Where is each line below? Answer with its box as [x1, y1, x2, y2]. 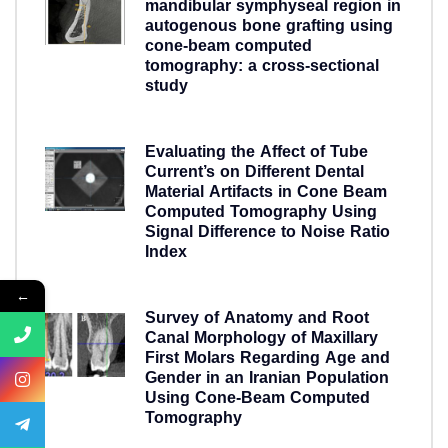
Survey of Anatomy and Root [145, 307, 369, 330]
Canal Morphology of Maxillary [145, 327, 378, 350]
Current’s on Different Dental [145, 161, 364, 184]
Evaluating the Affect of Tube [145, 141, 368, 164]
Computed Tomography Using [145, 201, 377, 224]
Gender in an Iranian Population [145, 367, 389, 390]
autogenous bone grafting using [145, 15, 393, 38]
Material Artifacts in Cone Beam [145, 181, 387, 204]
